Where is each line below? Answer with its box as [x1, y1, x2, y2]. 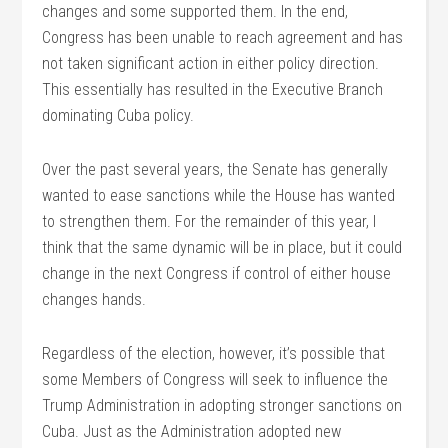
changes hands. [42, 290, 147, 309]
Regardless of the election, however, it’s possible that [42, 344, 386, 363]
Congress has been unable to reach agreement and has [42, 28, 404, 47]
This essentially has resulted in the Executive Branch [42, 80, 384, 99]
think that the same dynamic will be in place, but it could [42, 238, 403, 257]
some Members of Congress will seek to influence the [42, 370, 389, 389]
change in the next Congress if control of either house [42, 264, 392, 283]
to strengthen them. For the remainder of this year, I [42, 212, 377, 231]
